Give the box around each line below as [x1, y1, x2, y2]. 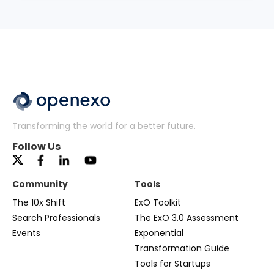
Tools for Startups [134, 257, 210, 270]
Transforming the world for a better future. [12, 120, 196, 132]
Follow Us [12, 139, 61, 154]
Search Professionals [12, 212, 100, 224]
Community [12, 178, 68, 190]
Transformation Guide [134, 242, 229, 254]
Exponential [134, 227, 183, 239]
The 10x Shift [12, 196, 65, 209]
